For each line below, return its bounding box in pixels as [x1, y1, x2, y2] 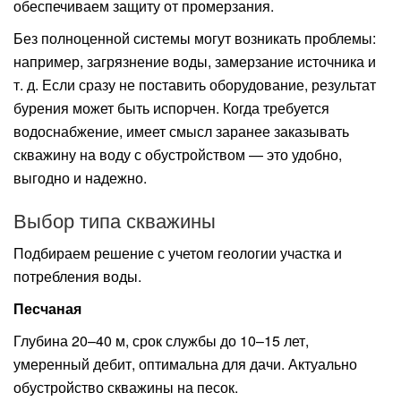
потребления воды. [13, 266, 141, 287]
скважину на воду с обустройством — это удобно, [13, 144, 342, 166]
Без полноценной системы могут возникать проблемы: [13, 28, 376, 49]
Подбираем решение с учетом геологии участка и [13, 243, 342, 264]
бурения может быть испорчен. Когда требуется [13, 98, 329, 119]
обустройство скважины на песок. [13, 377, 238, 398]
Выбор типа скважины [13, 206, 216, 235]
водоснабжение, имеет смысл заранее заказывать [13, 121, 349, 142]
